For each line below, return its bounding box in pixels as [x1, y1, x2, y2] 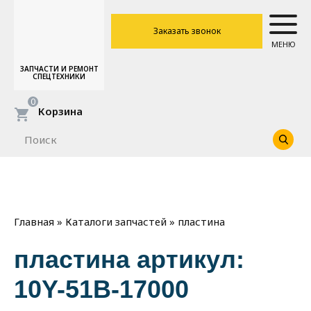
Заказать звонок [153, 25, 221, 37]
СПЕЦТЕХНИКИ [33, 72, 85, 81]
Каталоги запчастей [65, 215, 167, 228]
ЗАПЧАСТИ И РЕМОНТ [19, 64, 99, 74]
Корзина [38, 104, 83, 118]
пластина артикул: [14, 245, 244, 274]
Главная [14, 215, 54, 228]
